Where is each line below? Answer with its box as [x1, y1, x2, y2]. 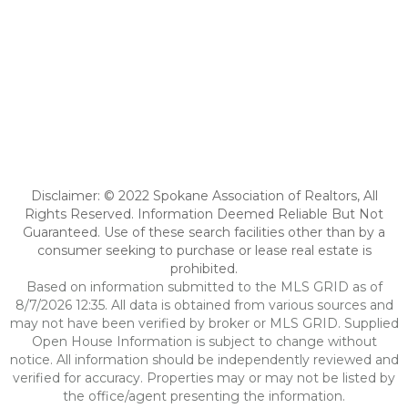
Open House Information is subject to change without [31, 333, 377, 350]
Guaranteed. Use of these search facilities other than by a [23, 224, 385, 240]
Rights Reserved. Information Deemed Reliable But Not [25, 206, 383, 222]
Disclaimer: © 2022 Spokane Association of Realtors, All [30, 188, 378, 204]
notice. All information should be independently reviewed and [9, 352, 399, 368]
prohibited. [170, 260, 238, 277]
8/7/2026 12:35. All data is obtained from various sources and [15, 297, 393, 313]
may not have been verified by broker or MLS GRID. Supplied [9, 315, 399, 331]
